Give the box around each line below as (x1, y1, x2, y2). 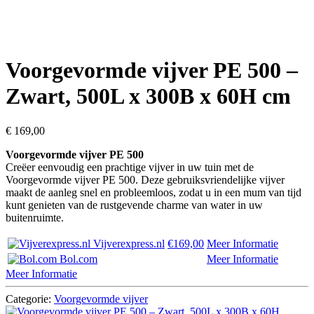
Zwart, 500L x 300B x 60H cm (6, 83, 291, 109)
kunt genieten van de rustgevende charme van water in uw (6, 198, 263, 211)
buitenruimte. (6, 211, 64, 224)
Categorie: (6, 292, 54, 305)
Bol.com (57, 252, 97, 265)
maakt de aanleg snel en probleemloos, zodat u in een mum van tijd (6, 186, 301, 198)
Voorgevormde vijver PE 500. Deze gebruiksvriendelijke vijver (6, 173, 285, 186)
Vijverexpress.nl (90, 237, 165, 250)
